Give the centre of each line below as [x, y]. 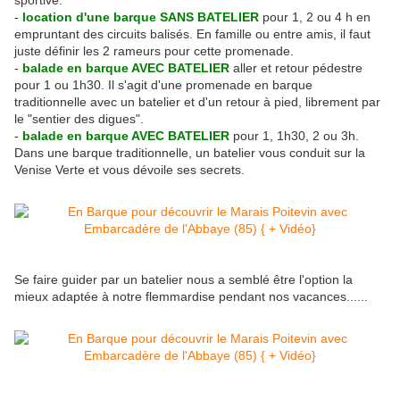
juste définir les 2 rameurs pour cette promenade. [154, 51]
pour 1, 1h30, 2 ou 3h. [294, 136]
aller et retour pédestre [298, 68]
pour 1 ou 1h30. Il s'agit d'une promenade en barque [163, 85]
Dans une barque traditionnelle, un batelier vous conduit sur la [190, 153]
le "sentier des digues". [79, 119]
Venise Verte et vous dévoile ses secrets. [129, 170]
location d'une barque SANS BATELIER [141, 17]
